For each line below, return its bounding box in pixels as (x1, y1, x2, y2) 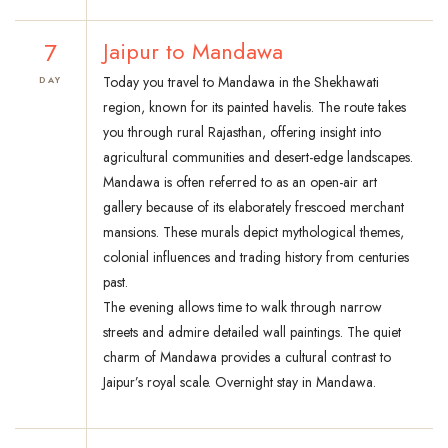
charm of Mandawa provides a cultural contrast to (103, 347, 391, 368)
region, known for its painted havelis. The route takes (103, 97, 406, 118)
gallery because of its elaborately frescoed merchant (103, 197, 404, 218)
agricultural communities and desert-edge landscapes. (103, 147, 413, 168)
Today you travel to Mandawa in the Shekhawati (103, 72, 379, 93)
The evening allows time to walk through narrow (103, 297, 382, 318)
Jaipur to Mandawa (103, 35, 283, 68)
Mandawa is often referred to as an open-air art (103, 172, 377, 193)
